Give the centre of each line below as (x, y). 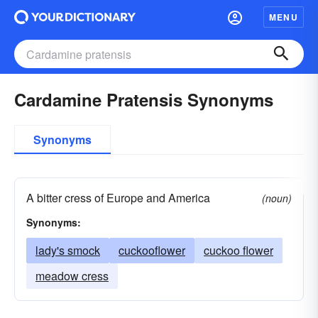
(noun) (277, 198)
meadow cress (72, 276)
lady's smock (68, 250)
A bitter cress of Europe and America (118, 198)
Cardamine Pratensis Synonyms (144, 99)
